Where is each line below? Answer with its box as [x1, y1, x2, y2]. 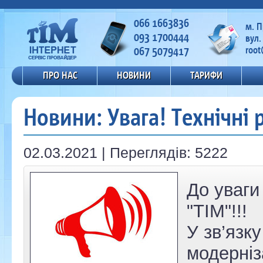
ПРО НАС [42, 69, 77, 81]
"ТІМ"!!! [187, 201, 247, 222]
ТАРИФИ [190, 69, 222, 81]
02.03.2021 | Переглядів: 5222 [23, 144, 228, 161]
